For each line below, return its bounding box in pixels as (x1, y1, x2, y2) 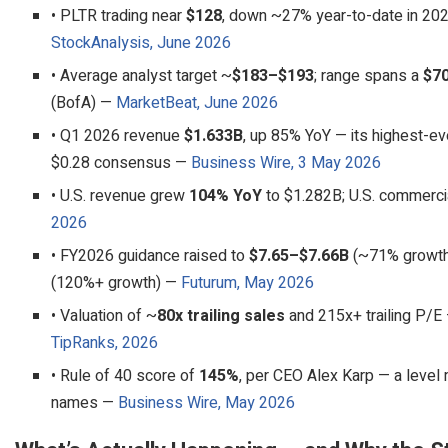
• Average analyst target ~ (51, 63, 232, 88)
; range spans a (314, 63, 423, 88)
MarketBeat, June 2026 (116, 90, 278, 115)
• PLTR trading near (51, 3, 186, 28)
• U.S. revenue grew (51, 183, 189, 208)
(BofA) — (51, 90, 116, 115)
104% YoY (189, 183, 262, 208)
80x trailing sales (157, 303, 285, 328)
